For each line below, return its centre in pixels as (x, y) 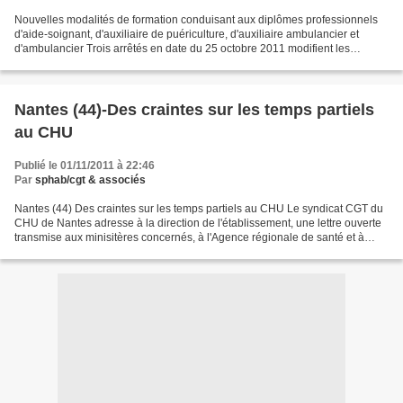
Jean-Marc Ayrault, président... (89, 252)
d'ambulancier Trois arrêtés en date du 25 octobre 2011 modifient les (182, 49)
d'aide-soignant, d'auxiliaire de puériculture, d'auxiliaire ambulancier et (187, 34)
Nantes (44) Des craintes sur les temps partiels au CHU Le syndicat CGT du (199, 209)
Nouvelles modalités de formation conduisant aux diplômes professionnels (196, 20)
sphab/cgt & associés (90, 180)
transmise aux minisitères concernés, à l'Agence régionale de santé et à (189, 237)
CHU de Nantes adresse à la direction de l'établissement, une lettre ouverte (198, 223)
